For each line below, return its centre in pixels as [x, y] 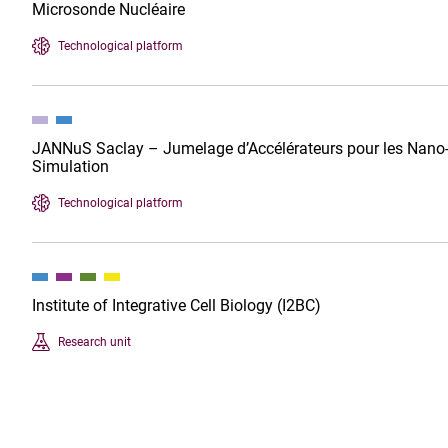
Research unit [94, 341]
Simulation [70, 166]
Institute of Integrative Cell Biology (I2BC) [176, 305]
